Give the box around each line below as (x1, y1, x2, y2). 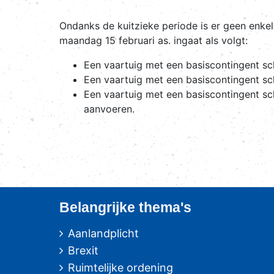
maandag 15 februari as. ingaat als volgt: (59, 34, 248, 46)
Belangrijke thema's (59, 199, 191, 215)
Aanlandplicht (68, 227, 139, 240)
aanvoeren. (84, 103, 135, 115)
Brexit (68, 244, 98, 257)
